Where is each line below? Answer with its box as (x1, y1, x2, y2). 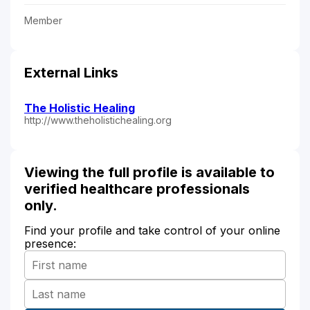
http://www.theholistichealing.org (24, 113, 172, 126)
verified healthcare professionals (24, 180, 250, 197)
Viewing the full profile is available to (24, 163, 275, 181)
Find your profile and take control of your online (24, 223, 280, 237)
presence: (24, 236, 76, 250)
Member (24, 14, 62, 26)
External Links (24, 64, 118, 81)
